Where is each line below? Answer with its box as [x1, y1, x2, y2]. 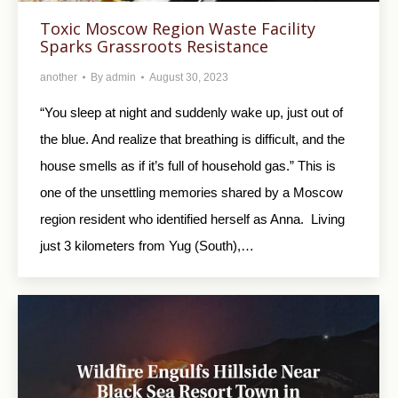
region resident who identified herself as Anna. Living [40, 211, 345, 227]
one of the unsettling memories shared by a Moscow [40, 185, 343, 201]
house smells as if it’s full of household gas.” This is [40, 158, 336, 174]
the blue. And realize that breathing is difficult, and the [40, 131, 345, 147]
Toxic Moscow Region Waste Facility [40, 18, 315, 40]
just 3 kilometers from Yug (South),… [40, 238, 254, 254]
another [40, 71, 77, 84]
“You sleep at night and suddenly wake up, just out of [40, 105, 343, 121]
